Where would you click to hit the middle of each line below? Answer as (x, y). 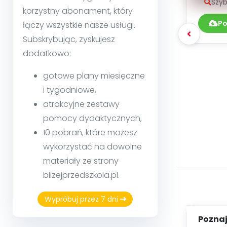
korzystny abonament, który (78, 11)
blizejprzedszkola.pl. (81, 175)
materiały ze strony (81, 161)
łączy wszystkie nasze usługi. (79, 25)
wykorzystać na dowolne (92, 146)
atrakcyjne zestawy (81, 104)
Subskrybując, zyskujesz (69, 39)
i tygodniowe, (70, 90)
